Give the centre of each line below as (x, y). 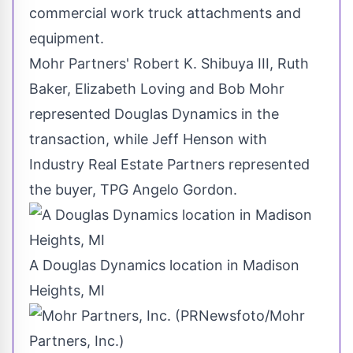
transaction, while (91, 139)
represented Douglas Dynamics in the (154, 114)
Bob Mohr (251, 89)
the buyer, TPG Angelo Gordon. (133, 190)
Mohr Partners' (81, 64)
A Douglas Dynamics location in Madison (164, 266)
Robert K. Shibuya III (201, 64)
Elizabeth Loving (130, 89)
